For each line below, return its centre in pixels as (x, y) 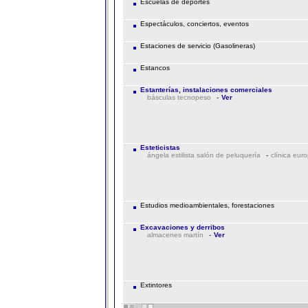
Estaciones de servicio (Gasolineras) (196, 46)
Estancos (154, 68)
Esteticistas (160, 147)
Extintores (155, 285)
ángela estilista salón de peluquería (203, 155)
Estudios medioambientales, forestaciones (206, 205)
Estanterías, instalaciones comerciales (206, 90)
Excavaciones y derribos (182, 227)
